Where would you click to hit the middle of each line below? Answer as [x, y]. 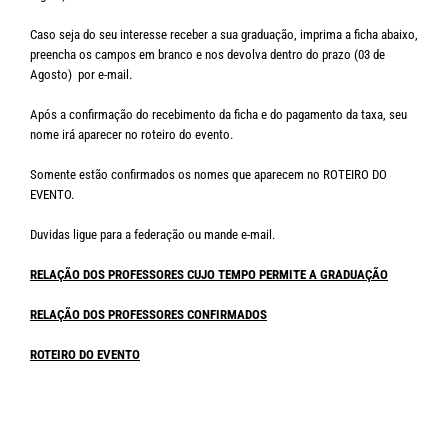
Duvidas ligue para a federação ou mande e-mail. [152, 234]
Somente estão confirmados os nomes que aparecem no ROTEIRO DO [208, 174]
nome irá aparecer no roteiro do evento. [131, 134]
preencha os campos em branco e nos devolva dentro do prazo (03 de [207, 54]
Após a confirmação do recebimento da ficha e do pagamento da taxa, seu [218, 114]
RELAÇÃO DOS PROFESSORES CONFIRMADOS [148, 314]
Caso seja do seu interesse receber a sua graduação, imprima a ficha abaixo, [224, 34]
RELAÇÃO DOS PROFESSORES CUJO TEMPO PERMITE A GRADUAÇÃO [209, 274]
